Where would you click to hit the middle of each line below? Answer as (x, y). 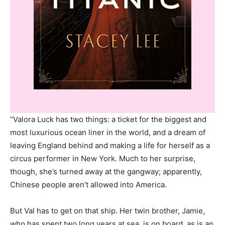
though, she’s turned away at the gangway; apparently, (106, 172)
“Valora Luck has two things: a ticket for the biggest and (108, 119)
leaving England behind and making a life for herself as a (110, 145)
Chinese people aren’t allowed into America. (88, 185)
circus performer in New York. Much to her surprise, (103, 158)
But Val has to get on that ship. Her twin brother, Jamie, (107, 211)
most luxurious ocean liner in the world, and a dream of (108, 132)
